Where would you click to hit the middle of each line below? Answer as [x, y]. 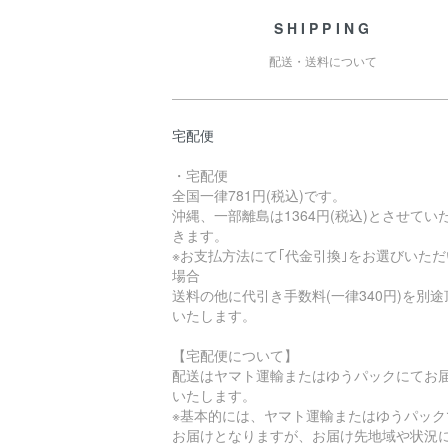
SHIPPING [323, 28]
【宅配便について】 [235, 355]
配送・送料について [323, 61]
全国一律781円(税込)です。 [259, 195]
